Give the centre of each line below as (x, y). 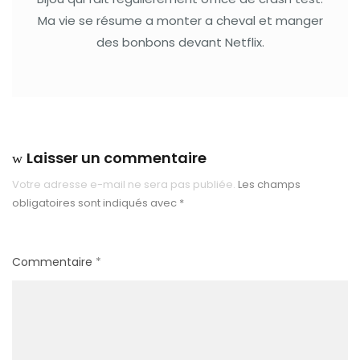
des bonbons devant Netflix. (180, 43)
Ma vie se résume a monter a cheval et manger (180, 21)
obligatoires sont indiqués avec (96, 203)
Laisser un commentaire (117, 158)
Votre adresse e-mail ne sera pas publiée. (124, 185)
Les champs (269, 185)
